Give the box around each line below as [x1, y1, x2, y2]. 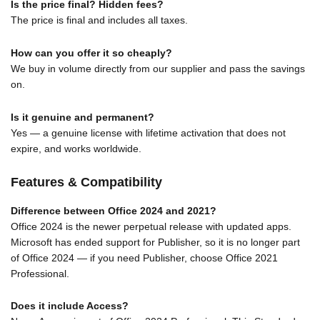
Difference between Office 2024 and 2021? [11, 204, 216, 216]
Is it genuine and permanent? [11, 111, 154, 123]
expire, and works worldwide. [11, 143, 141, 154]
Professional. [11, 267, 69, 279]
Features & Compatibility [11, 175, 162, 189]
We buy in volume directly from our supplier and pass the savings [11, 63, 305, 75]
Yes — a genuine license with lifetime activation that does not [11, 127, 286, 139]
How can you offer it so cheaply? [11, 47, 172, 59]
